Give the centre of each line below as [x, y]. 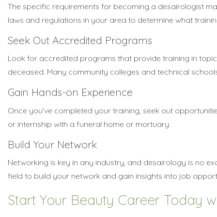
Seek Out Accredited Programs [80, 40]
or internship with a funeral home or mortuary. [89, 124]
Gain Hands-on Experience [70, 92]
